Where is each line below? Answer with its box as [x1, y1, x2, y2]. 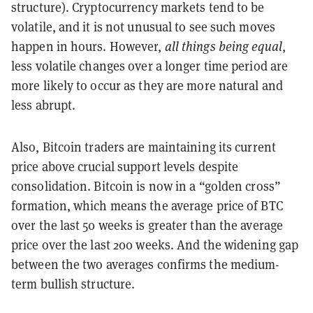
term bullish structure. [11, 276, 136, 293]
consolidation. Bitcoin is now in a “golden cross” [11, 178, 281, 195]
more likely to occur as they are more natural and [11, 78, 283, 94]
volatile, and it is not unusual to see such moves [11, 19, 275, 36]
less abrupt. [11, 97, 76, 114]
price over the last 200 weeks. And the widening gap [11, 237, 299, 254]
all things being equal [164, 38, 282, 55]
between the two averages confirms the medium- [11, 256, 280, 273]
